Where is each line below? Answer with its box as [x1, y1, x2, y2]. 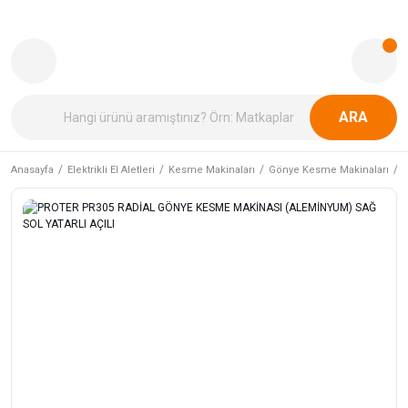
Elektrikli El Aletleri [67, 164, 155, 176]
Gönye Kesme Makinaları [269, 164, 389, 176]
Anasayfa [11, 164, 54, 176]
